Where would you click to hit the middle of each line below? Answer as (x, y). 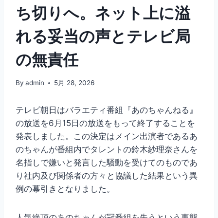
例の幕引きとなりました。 (65, 189)
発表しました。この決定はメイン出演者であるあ (107, 136)
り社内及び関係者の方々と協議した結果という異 (107, 176)
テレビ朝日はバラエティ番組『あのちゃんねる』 (107, 110)
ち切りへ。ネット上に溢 (103, 13)
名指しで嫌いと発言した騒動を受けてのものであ (107, 163)
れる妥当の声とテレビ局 (103, 36)
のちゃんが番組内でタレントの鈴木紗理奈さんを (107, 150)
